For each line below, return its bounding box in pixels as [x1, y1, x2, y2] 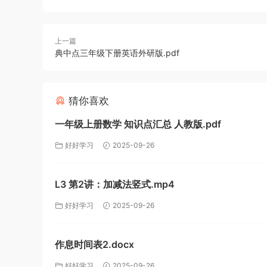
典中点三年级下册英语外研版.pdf [55, 48, 179, 58]
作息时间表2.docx [55, 238, 134, 250]
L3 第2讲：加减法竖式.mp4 [55, 178, 175, 190]
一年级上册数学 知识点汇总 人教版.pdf [55, 118, 221, 130]
